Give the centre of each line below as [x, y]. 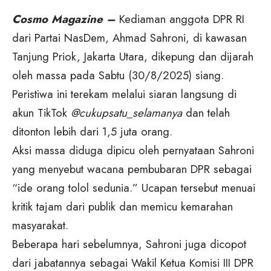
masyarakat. [40, 226]
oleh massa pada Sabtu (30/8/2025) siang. [118, 76]
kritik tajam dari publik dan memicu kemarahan [122, 207]
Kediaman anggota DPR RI [182, 19]
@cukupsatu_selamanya [126, 113]
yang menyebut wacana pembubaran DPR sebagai [132, 169]
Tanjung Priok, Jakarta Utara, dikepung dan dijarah [133, 57]
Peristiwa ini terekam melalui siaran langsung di [124, 94]
